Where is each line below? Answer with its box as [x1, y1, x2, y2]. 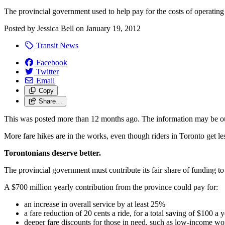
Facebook [36, 58, 67, 67]
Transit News [34, 41, 78, 50]
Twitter [36, 67, 59, 76]
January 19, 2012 [86, 24, 141, 33]
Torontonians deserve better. [4, 148, 101, 157]
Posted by [4, 24, 37, 33]
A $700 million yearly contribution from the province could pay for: [4, 182, 218, 191]
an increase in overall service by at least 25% [24, 199, 165, 208]
